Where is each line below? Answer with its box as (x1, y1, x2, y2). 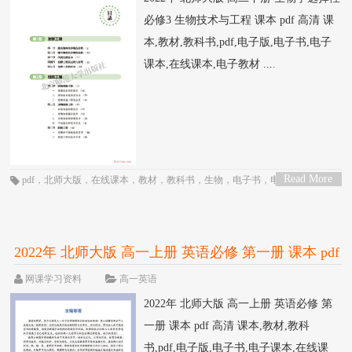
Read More (284, 173, 333, 185)
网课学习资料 (25, 273, 82, 285)
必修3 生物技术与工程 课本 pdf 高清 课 (144, 13, 335, 26)
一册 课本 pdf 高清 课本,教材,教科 (144, 320, 310, 332)
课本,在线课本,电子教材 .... (144, 57, 277, 70)
